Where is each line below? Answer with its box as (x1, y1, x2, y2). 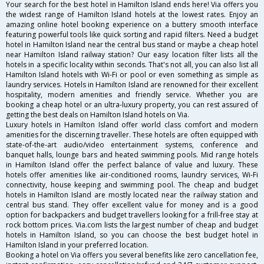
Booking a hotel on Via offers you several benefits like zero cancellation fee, (6, 250, 258, 260)
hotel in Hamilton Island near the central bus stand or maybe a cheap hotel (6, 39, 258, 50)
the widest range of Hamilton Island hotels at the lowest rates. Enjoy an (6, 9, 258, 20)
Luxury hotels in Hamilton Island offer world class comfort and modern (6, 120, 258, 130)
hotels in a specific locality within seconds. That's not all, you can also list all (6, 60, 258, 70)
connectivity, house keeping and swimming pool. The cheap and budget (6, 180, 258, 190)
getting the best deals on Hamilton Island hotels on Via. (6, 110, 189, 120)
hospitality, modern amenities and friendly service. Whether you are (6, 90, 258, 100)
